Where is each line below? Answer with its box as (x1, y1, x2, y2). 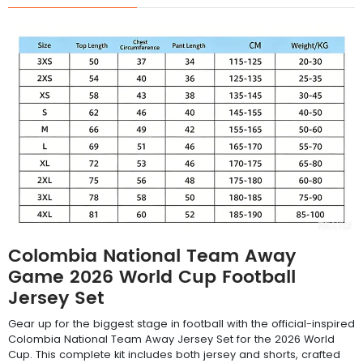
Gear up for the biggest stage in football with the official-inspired (8, 316, 355, 331)
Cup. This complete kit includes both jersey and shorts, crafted (8, 347, 340, 361)
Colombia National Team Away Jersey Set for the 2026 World (8, 331, 335, 346)
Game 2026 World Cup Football (8, 262, 296, 293)
